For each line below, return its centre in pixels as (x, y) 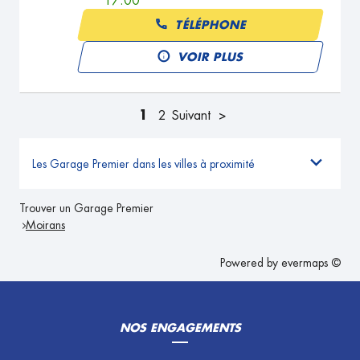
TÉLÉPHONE (211, 25)
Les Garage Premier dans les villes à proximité (143, 164)
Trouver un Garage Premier (86, 208)
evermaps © (311, 263)
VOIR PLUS (212, 57)
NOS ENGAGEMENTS (180, 328)
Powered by (251, 263)
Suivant (191, 115)
